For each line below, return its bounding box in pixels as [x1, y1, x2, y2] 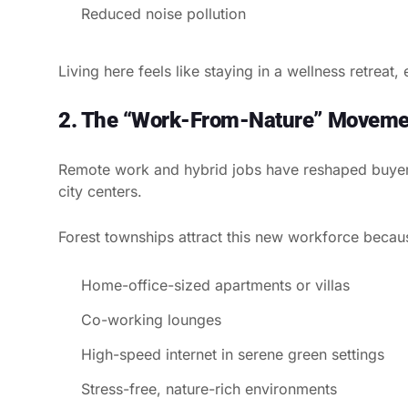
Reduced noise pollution [81, 4, 246, 23]
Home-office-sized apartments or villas [81, 275, 350, 294]
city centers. [58, 181, 142, 200]
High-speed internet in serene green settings [81, 344, 384, 363]
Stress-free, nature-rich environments [81, 379, 337, 398]
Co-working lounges [81, 310, 221, 329]
